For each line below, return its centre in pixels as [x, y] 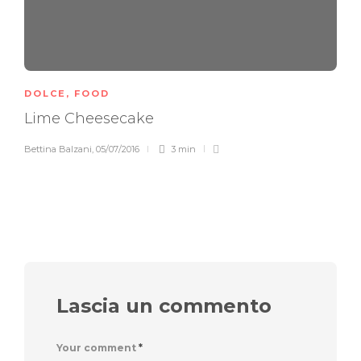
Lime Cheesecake [91, 118]
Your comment [98, 347]
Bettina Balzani [58, 149]
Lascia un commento [164, 305]
